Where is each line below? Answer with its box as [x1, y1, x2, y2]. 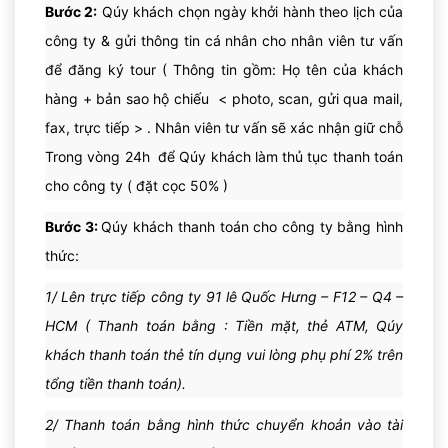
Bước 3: [45, 217, 102, 235]
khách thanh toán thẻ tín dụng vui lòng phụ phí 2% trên [45, 345, 403, 363]
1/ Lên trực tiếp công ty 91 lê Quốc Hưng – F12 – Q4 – [45, 287, 403, 305]
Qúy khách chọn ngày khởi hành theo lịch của [97, 2, 404, 20]
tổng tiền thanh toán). [45, 374, 186, 392]
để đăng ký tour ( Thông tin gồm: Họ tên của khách [45, 60, 403, 78]
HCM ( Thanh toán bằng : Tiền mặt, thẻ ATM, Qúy [45, 316, 403, 334]
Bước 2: [45, 2, 98, 20]
